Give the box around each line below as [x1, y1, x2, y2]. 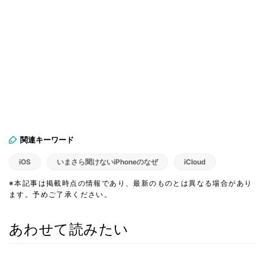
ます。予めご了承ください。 [9, 189, 112, 199]
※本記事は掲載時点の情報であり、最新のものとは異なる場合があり [9, 178, 253, 188]
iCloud [184, 157, 206, 166]
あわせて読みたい [9, 220, 129, 238]
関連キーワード [20, 134, 74, 144]
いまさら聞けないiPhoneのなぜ [57, 157, 158, 166]
